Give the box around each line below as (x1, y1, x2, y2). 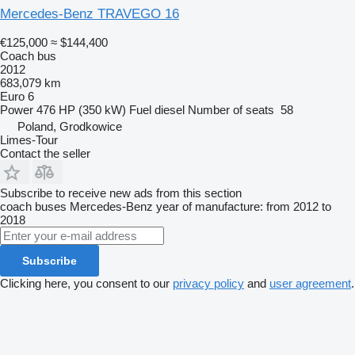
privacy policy (173, 276, 244, 290)
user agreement (269, 276, 351, 290)
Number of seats (188, 102, 274, 116)
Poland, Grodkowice (17, 119, 122, 133)
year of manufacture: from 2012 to (156, 199, 331, 213)
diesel (155, 102, 185, 116)
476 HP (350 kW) (36, 102, 126, 116)
